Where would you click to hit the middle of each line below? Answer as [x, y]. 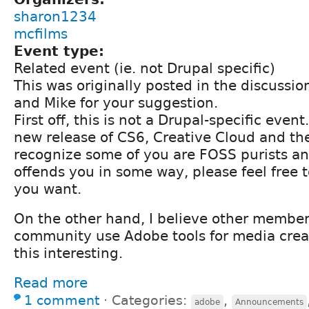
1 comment [62, 300]
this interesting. [68, 253]
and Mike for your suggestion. [116, 102]
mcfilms [41, 33]
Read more [51, 282]
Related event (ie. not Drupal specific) [144, 68]
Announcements [269, 302]
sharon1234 [55, 16]
